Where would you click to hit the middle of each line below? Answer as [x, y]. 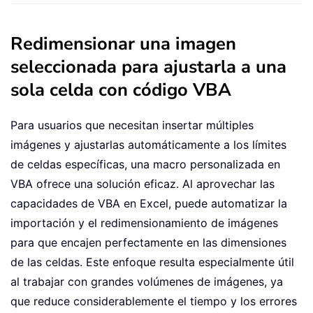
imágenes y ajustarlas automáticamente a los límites [148, 145]
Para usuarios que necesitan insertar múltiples [132, 125]
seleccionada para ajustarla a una [148, 67]
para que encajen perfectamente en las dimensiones [148, 243]
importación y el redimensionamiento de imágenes [144, 223]
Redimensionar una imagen [123, 44]
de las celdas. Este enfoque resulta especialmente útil [152, 262]
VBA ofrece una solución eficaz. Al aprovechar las [143, 184]
